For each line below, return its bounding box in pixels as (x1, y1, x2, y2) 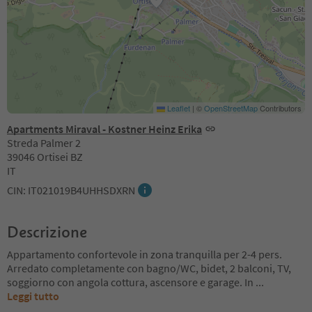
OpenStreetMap (204, 102, 258, 114)
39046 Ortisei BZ (7, 150, 83, 164)
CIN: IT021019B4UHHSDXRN (7, 183, 135, 197)
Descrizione (7, 222, 87, 242)
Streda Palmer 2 (7, 136, 81, 150)
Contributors (258, 102, 302, 114)
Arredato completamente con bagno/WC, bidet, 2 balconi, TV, (7, 261, 291, 275)
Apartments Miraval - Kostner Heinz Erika (7, 122, 202, 136)
